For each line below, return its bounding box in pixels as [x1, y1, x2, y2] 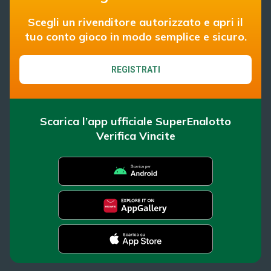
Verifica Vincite [96, 129, 175, 143]
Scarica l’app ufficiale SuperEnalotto [40, 114, 231, 129]
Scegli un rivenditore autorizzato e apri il [28, 15, 243, 30]
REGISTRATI [111, 64, 160, 74]
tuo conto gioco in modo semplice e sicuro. [24, 30, 247, 44]
